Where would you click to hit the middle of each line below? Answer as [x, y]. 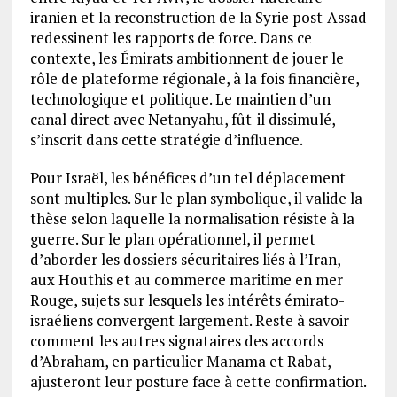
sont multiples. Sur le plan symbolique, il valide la [196, 198]
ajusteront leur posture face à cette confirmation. [198, 382]
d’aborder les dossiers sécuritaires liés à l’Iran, [185, 260]
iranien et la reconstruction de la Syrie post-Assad [198, 18]
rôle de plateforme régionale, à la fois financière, [194, 79]
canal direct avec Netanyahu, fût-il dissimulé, [182, 120]
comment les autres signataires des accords [176, 341]
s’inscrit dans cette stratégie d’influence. [166, 140]
